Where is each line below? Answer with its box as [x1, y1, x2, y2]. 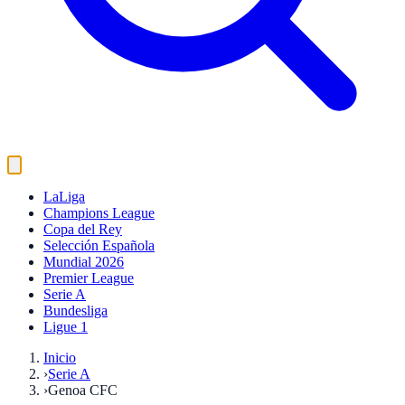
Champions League [43, 205, 155, 221]
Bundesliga [43, 303, 108, 318]
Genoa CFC [48, 382, 118, 398]
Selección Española [43, 238, 155, 253]
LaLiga [43, 189, 85, 204]
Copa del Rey [43, 221, 122, 237]
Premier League [43, 270, 134, 286]
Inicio [43, 350, 76, 365]
